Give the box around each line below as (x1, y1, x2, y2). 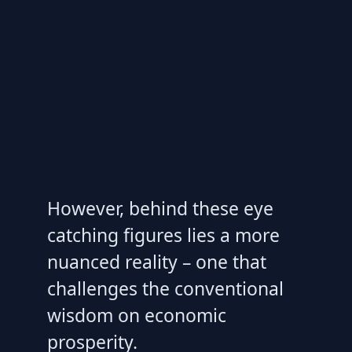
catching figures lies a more (47, 222, 280, 248)
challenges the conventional (47, 276, 284, 302)
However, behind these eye (47, 196, 273, 222)
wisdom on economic (47, 302, 226, 328)
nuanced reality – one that (47, 249, 266, 275)
